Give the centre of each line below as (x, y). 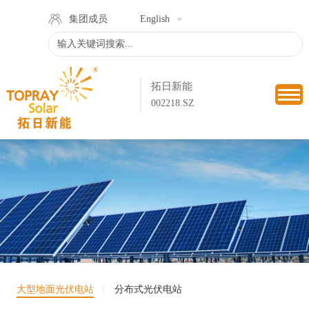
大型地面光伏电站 (55, 290)
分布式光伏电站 (148, 290)
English (154, 19)
